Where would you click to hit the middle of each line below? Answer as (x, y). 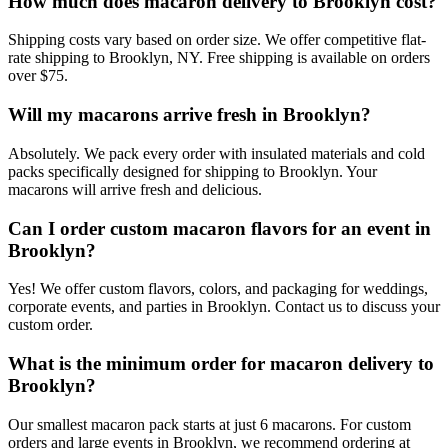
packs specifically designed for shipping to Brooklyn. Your (192, 171)
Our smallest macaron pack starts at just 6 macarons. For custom (209, 424)
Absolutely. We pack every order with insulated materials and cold (216, 153)
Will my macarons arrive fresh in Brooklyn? (189, 115)
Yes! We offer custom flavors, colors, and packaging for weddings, (218, 289)
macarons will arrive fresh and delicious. (135, 189)
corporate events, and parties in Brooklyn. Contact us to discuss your (224, 307)
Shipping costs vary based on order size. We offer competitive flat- (217, 40)
